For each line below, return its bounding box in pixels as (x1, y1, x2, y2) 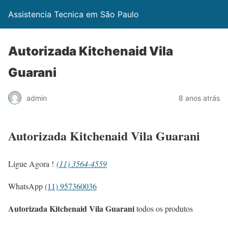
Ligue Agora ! (8, 158, 56, 169)
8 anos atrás (179, 93, 220, 102)
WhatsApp (8, 180, 45, 191)
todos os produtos (134, 203, 193, 214)
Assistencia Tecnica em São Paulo (8, 9, 139, 19)
